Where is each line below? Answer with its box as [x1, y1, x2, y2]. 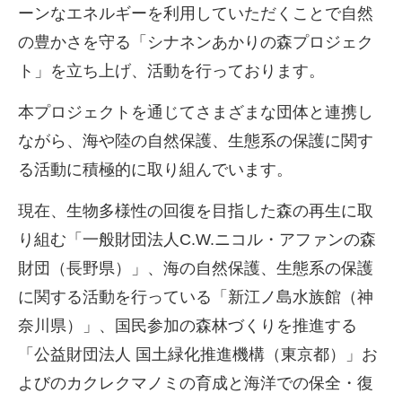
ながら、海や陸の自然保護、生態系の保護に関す [18, 132, 373, 151]
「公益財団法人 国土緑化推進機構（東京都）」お [18, 345, 378, 364]
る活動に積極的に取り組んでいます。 [18, 161, 293, 179]
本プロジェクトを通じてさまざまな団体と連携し [18, 103, 373, 122]
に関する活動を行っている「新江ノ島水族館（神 [18, 288, 373, 307]
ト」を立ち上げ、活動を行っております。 [18, 61, 325, 80]
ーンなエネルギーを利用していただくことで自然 [18, 4, 373, 22]
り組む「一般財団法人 [18, 231, 179, 249]
